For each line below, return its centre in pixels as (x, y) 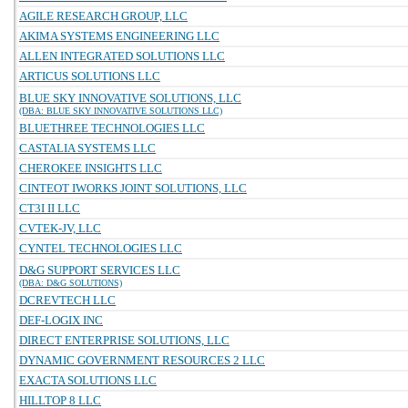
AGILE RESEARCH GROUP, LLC (103, 16)
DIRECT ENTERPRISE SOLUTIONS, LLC (124, 340)
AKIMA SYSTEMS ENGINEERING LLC (119, 36)
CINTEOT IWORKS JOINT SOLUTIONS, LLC (133, 188)
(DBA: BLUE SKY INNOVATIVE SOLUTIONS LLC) (121, 111)
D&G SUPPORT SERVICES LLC (100, 270)
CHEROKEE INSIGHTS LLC (91, 168)
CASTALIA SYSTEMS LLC (87, 148)
